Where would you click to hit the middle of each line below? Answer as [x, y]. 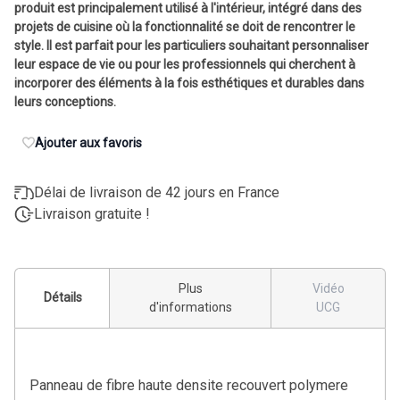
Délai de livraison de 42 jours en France [157, 192]
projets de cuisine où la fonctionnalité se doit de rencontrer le [185, 26]
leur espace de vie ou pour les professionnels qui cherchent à [185, 64]
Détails [63, 298]
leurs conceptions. [65, 101]
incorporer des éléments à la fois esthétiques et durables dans [189, 83]
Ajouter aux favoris [88, 142]
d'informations [190, 307]
